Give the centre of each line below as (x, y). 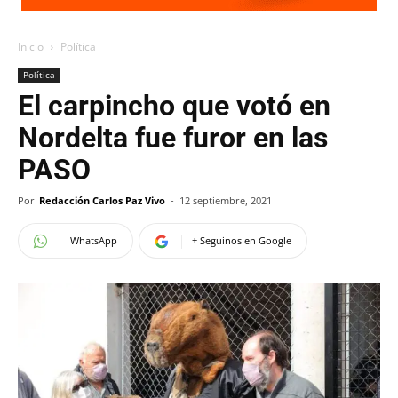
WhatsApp (94, 240)
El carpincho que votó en (174, 106)
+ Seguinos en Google (242, 240)
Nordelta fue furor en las (173, 138)
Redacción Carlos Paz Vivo (102, 200)
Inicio (31, 47)
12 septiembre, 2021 (226, 200)
